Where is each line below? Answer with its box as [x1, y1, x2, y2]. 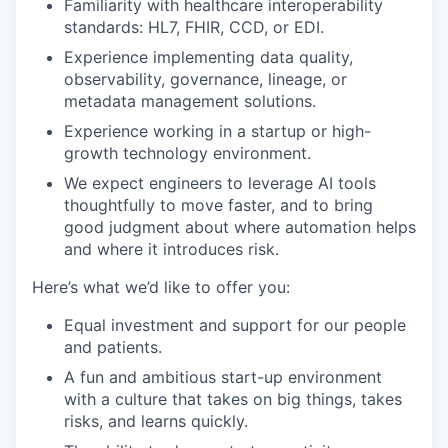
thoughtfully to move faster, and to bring [64, 195, 373, 215]
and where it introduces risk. [64, 239, 279, 259]
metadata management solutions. [64, 91, 316, 111]
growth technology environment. [64, 143, 311, 163]
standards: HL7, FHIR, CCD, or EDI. [64, 17, 324, 37]
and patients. [64, 337, 162, 357]
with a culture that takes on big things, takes [64, 389, 402, 409]
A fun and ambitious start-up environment [64, 367, 382, 387]
